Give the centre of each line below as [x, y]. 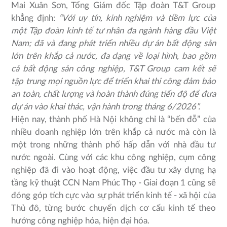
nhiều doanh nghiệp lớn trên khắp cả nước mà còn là [113, 132]
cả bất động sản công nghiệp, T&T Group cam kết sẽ [113, 68]
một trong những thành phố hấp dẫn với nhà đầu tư [113, 144]
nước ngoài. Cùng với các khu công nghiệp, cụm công [113, 157]
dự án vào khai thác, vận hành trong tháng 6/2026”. [106, 106]
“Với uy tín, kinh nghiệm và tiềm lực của [137, 18]
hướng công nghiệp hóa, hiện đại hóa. [81, 220]
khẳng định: [35, 18]
